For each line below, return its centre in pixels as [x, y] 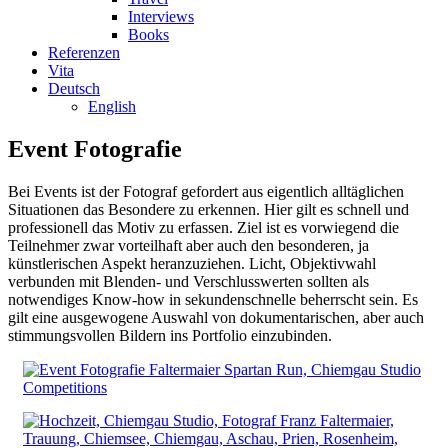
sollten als [336, 281]
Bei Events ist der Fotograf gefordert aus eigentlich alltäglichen [206, 191]
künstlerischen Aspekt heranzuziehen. [128, 263]
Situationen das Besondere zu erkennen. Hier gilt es [172, 209]
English [112, 106]
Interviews [161, 16]
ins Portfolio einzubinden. [249, 335]
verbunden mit [55, 281]
